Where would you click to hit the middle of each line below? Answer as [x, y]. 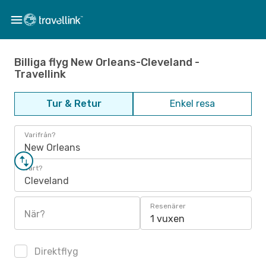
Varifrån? [40, 135]
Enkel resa [192, 104]
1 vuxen [167, 219]
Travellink [40, 74]
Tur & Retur [74, 104]
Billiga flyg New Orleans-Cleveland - [107, 62]
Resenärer [168, 206]
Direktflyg [55, 251]
